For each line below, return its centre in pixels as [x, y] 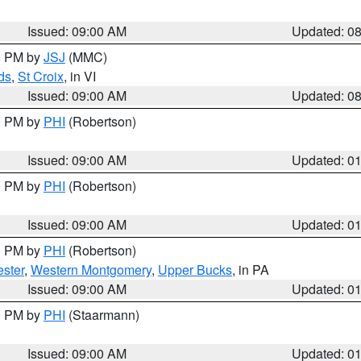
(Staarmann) [102, 315]
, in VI [80, 76]
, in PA [251, 270]
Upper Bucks [195, 270]
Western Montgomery [91, 270]
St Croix [41, 76]
